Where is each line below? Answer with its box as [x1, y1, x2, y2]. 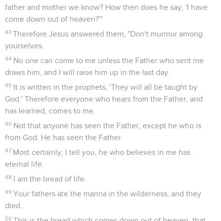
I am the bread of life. [13, 175, 87, 183]
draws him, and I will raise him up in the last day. [5, 68, 170, 76]
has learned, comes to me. [5, 107, 95, 115]
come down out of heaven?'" [5, 15, 103, 23]
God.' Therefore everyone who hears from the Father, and [5, 95, 203, 103]
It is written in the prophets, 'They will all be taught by [13, 83, 198, 91]
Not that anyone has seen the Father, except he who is [13, 121, 202, 130]
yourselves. [5, 41, 44, 50]
